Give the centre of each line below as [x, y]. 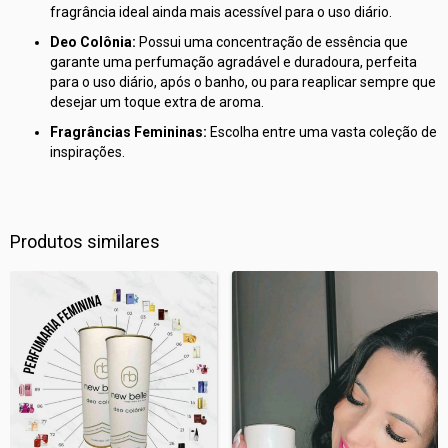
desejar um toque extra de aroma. [157, 102]
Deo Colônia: [93, 42]
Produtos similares [85, 242]
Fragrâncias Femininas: [128, 132]
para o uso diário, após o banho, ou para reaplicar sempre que [243, 82]
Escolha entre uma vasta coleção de [322, 132]
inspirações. [87, 152]
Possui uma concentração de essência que [272, 42]
